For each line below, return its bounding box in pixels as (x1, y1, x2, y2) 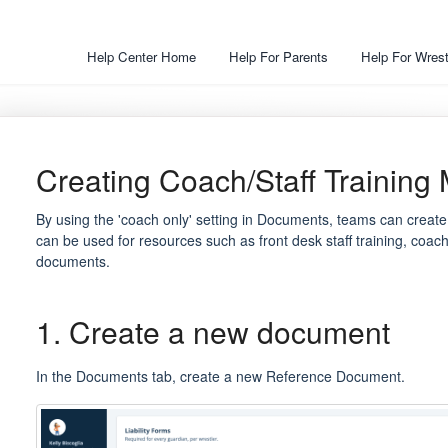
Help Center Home (87, 47, 196, 66)
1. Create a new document (35, 310, 390, 353)
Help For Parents (229, 47, 328, 66)
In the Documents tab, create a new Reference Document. (35, 365, 405, 386)
